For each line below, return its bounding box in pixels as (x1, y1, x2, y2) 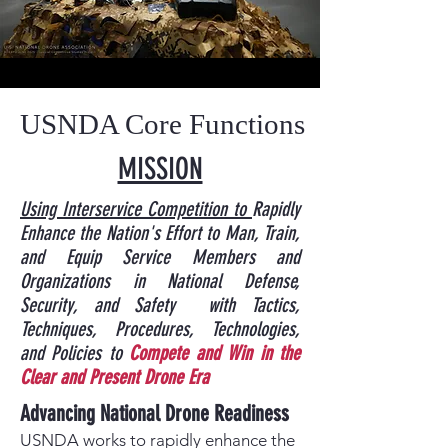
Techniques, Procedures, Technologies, (20, 317, 300, 341)
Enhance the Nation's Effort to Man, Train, (20, 221, 300, 245)
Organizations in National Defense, (20, 269, 300, 293)
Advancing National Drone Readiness (20, 400, 289, 427)
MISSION (117, 151, 203, 187)
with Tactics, (207, 293, 301, 317)
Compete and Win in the (129, 341, 301, 365)
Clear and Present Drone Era (20, 365, 209, 389)
